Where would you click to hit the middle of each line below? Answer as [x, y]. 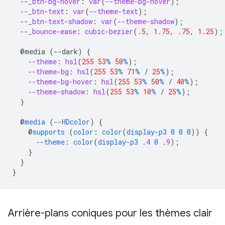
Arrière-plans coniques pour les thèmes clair [110, 213]
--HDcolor [72, 122]
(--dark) [66, 52]
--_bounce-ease [48, 32]
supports [49, 132]
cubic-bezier [109, 32]
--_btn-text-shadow [56, 22]
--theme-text [114, 12]
